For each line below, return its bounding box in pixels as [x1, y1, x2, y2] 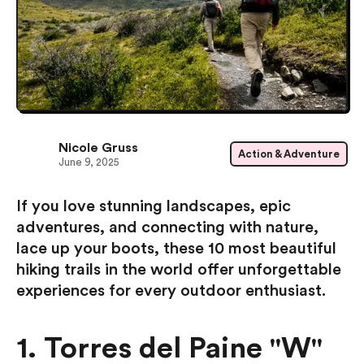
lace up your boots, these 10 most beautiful [16, 240, 336, 258]
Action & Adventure [238, 148, 340, 159]
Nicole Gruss [58, 141, 138, 154]
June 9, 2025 [58, 156, 119, 167]
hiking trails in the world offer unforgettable [16, 262, 341, 279]
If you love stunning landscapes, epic [16, 198, 291, 215]
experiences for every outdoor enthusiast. [16, 283, 326, 300]
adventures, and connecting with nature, [16, 219, 318, 236]
